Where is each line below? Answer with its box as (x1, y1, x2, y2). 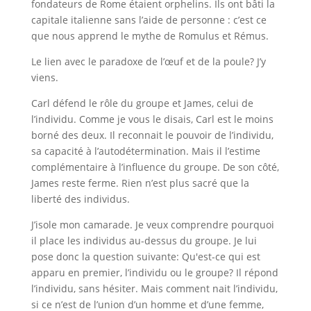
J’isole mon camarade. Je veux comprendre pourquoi (31, 218, 274, 231)
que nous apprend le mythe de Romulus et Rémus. (31, 29, 269, 42)
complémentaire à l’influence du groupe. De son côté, (31, 160, 279, 174)
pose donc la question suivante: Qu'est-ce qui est (31, 250, 260, 263)
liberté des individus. (31, 192, 130, 205)
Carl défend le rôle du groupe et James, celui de (31, 96, 253, 110)
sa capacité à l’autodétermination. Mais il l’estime (31, 144, 260, 158)
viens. (31, 71, 58, 84)
